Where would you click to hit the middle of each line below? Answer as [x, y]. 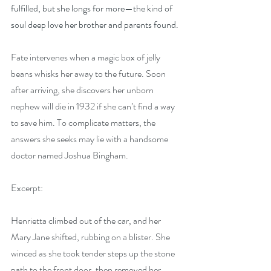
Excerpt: [27, 188]
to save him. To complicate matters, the [84, 122]
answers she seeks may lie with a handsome [90, 139]
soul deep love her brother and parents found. [95, 24]
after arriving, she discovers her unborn [83, 90]
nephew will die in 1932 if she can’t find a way [94, 106]
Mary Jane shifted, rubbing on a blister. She [91, 237]
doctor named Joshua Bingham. [70, 155]
